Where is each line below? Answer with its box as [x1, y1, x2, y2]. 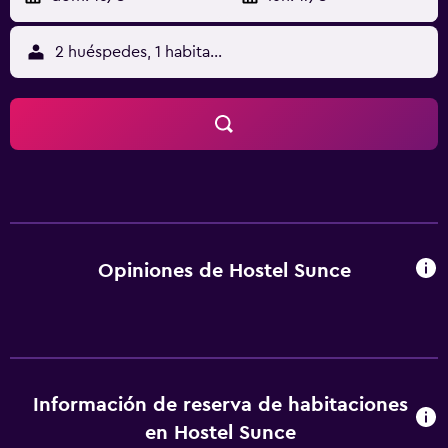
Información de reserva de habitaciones [33, 395, 409, 415]
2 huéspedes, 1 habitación [54, 44, 242, 60]
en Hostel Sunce [145, 423, 297, 443]
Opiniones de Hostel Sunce [97, 260, 351, 281]
